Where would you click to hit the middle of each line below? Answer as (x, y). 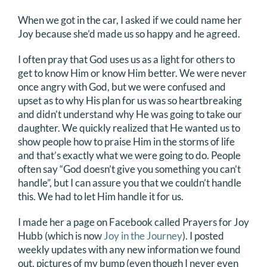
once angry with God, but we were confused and (122, 87)
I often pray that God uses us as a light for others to (126, 59)
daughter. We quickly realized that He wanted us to (129, 128)
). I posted (203, 236)
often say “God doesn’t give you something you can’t (129, 169)
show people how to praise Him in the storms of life (126, 142)
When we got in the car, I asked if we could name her (130, 20)
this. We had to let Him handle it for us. (101, 196)
